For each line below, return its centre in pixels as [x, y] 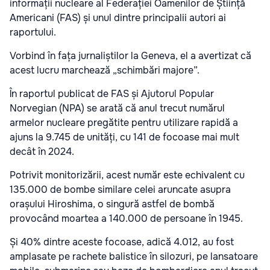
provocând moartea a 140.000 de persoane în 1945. [126, 218]
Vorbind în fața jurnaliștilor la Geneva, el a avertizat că [130, 55]
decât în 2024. [42, 151]
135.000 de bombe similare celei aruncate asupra [120, 189]
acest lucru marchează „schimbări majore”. [105, 70]
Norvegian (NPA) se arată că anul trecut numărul [117, 108]
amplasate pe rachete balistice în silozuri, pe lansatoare [134, 256]
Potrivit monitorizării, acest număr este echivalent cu [127, 175]
